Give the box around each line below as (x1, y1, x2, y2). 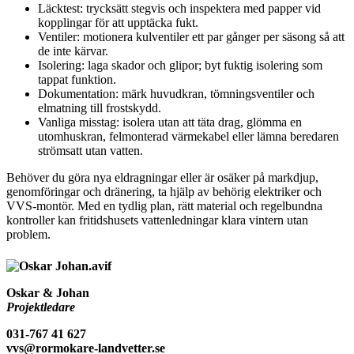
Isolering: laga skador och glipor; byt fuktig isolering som (38, 58, 322, 73)
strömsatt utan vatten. (38, 144, 143, 158)
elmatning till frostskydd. (38, 101, 161, 115)
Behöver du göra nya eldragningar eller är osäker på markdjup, (6, 171, 318, 185)
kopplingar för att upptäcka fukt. (38, 16, 198, 30)
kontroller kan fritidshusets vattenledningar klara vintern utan (6, 213, 308, 228)
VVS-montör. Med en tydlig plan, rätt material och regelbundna (6, 199, 322, 213)
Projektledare (6, 299, 75, 314)
